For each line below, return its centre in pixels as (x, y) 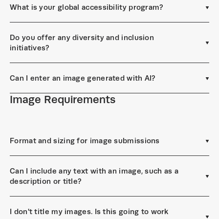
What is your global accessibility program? (87, 7)
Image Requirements (63, 99)
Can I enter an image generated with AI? (83, 78)
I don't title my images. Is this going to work (89, 211)
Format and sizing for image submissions (85, 141)
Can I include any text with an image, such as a (94, 171)
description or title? (46, 181)
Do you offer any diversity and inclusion (82, 37)
